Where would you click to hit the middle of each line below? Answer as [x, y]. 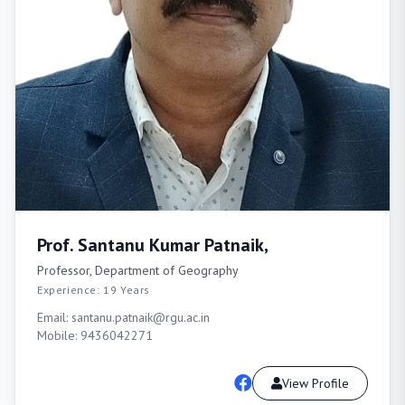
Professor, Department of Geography [138, 270]
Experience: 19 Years [94, 290]
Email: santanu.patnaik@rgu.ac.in [123, 317]
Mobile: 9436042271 [95, 335]
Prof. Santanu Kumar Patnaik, [153, 245]
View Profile [316, 383]
